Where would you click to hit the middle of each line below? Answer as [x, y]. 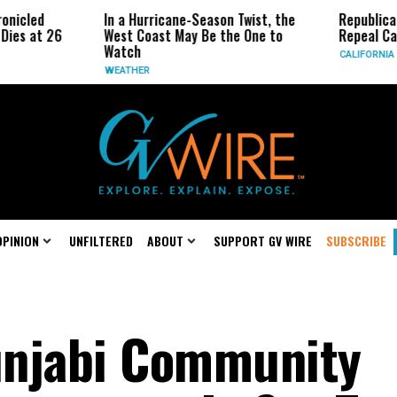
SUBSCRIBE [356, 241]
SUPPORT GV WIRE [263, 241]
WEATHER [67, 70]
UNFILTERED [101, 241]
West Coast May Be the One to [133, 35]
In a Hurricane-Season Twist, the [140, 19]
